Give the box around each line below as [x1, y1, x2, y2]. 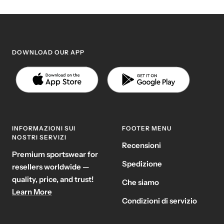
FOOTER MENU [122, 124, 171, 132]
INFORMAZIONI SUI [12, 124, 75, 132]
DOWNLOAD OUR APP [12, 48, 84, 56]
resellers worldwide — [12, 161, 89, 171]
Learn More [12, 186, 52, 196]
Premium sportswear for [12, 149, 98, 159]
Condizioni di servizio [122, 195, 197, 205]
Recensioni [122, 140, 161, 150]
